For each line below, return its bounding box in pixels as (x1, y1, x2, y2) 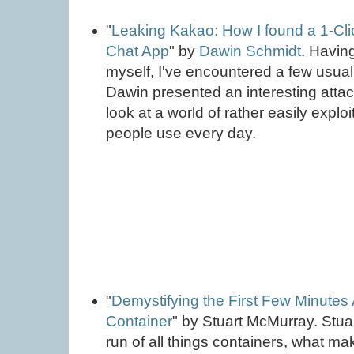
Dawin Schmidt (199, 43, 302, 60)
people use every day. (106, 125, 257, 142)
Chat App (106, 43, 170, 60)
